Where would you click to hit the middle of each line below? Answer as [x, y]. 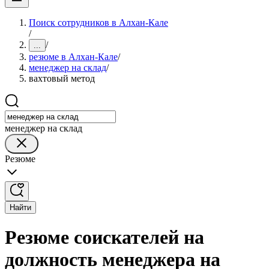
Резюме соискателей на [104, 237]
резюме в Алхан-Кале [73, 57]
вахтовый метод [62, 78]
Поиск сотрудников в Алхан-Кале [98, 23]
